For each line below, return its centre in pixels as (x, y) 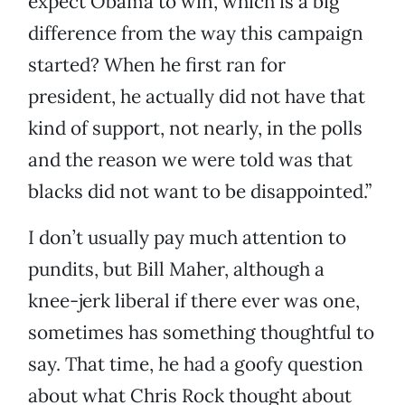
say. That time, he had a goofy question (196, 364)
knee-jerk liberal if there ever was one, (194, 301)
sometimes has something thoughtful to (201, 333)
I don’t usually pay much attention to (187, 238)
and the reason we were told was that (190, 160)
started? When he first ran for (157, 65)
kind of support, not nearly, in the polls (195, 128)
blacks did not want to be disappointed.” (200, 192)
